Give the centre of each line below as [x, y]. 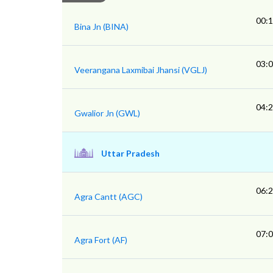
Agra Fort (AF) [101, 240]
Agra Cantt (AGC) [108, 197]
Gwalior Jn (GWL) [107, 113]
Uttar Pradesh [130, 154]
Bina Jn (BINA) [101, 27]
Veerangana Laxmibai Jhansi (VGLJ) [141, 70]
